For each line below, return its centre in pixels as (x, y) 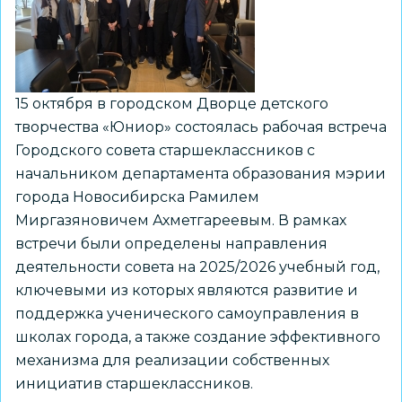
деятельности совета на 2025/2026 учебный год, (197, 267)
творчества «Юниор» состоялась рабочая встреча (201, 127)
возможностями (178, 37)
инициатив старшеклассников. (134, 384)
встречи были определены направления (171, 244)
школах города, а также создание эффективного (198, 337)
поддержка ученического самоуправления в (187, 314)
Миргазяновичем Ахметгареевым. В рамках (181, 220)
